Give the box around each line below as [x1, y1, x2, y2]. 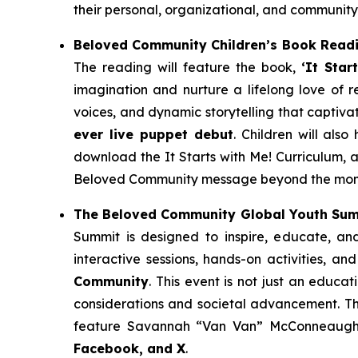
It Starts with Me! [165, 148, 272, 165]
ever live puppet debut [74, 125, 233, 142]
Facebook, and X [74, 340, 185, 356]
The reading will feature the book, [74, 58, 301, 75]
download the [74, 148, 165, 165]
